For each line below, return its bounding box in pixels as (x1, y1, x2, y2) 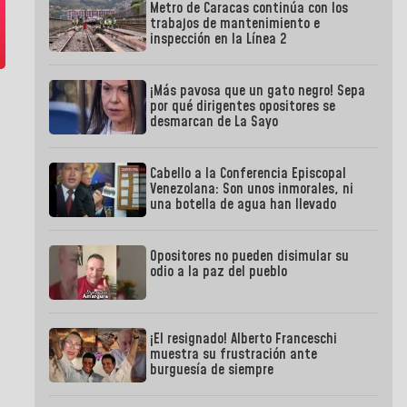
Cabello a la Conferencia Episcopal (150, 164, 347, 184)
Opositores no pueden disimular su (150, 246, 350, 267)
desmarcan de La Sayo (150, 112, 279, 133)
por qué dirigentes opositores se (150, 96, 336, 117)
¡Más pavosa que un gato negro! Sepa (150, 81, 366, 102)
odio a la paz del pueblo (150, 262, 288, 283)
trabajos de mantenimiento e (150, 14, 321, 35)
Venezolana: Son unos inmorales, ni (150, 179, 354, 200)
